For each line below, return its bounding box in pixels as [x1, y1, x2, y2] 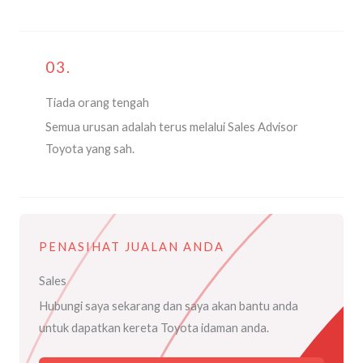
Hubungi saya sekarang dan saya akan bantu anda [39, 299, 298, 314]
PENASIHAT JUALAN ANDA [39, 240, 224, 254]
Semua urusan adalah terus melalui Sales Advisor [45, 119, 298, 134]
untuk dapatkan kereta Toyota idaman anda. [39, 321, 269, 335]
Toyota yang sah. [45, 141, 135, 156]
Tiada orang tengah [45, 95, 149, 109]
